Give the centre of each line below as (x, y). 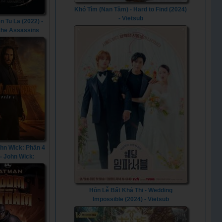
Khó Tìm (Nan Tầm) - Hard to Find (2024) (131, 9)
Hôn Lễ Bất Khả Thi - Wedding (131, 190)
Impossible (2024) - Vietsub (131, 199)
